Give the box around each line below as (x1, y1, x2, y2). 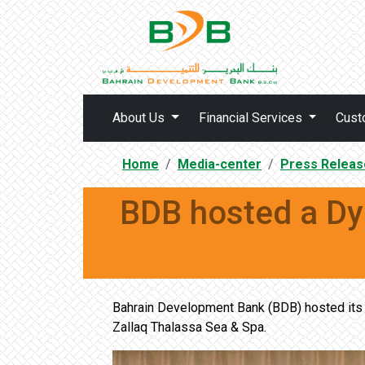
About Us (112, 110, 168, 125)
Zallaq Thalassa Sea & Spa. (112, 319, 266, 335)
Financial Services (198, 110, 306, 125)
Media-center (178, 156, 262, 172)
